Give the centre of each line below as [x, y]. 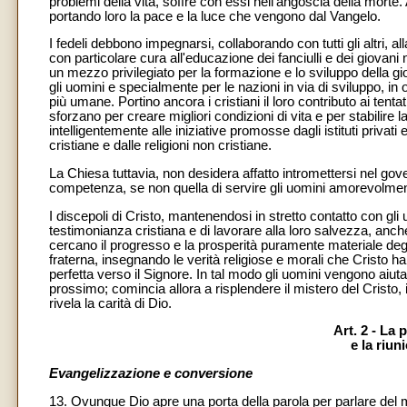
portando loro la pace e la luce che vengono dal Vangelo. [215, 16]
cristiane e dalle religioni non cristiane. [160, 146]
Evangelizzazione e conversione [151, 374]
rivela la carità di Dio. [110, 303]
